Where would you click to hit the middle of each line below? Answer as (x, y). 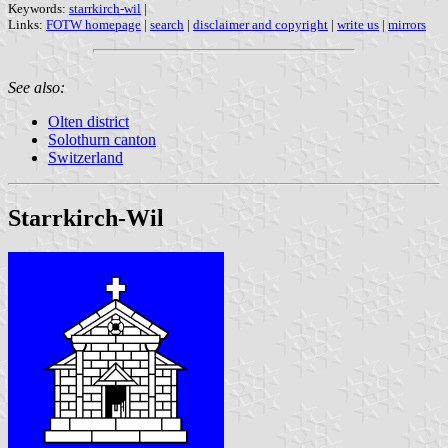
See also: (36, 88)
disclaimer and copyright (260, 25)
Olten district (88, 122)
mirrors (407, 25)
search (167, 25)
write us (358, 25)
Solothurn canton (102, 140)
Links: (27, 25)
